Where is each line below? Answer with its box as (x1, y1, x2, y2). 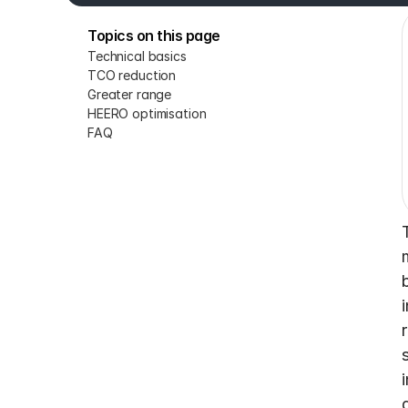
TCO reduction (87, 67, 177, 83)
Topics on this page (87, 26, 220, 45)
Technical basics (87, 48, 187, 64)
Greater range (87, 87, 172, 102)
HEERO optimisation (87, 106, 207, 121)
